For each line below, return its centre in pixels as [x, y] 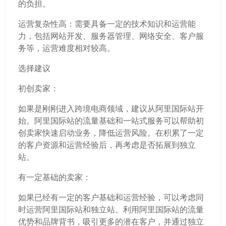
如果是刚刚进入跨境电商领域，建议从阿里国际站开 [111, 108]
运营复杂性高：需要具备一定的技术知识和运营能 [107, 24]
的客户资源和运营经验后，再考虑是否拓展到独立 [107, 145]
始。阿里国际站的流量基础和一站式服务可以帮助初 [111, 121]
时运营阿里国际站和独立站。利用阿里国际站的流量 [111, 209]
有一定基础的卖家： [54, 177]
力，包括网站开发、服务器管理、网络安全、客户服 [111, 36]
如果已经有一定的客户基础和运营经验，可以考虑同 [111, 197]
